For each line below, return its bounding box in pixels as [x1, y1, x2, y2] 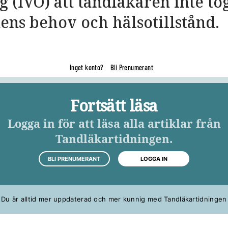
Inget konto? [69, 63, 106, 72]
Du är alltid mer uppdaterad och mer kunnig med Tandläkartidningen [1, 195, 227, 203]
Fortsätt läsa [70, 95, 158, 116]
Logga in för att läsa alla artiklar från [7, 116, 221, 131]
